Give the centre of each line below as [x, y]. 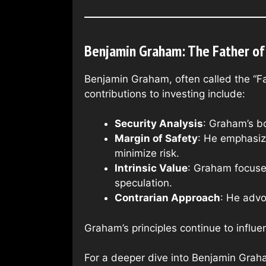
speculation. [143, 183]
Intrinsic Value [151, 168]
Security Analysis [159, 124]
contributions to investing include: [165, 94]
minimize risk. [147, 153]
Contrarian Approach [167, 198]
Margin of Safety [156, 139]
